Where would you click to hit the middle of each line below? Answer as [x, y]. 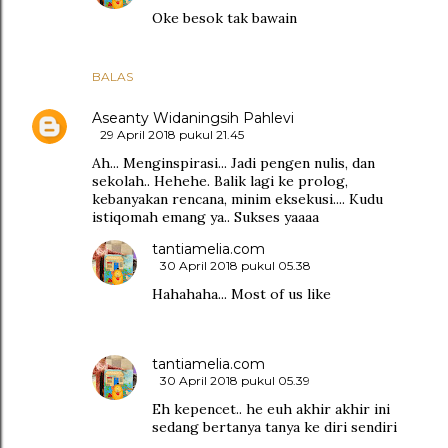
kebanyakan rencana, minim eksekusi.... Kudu [237, 199]
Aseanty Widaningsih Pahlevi [193, 118]
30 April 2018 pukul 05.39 [235, 381]
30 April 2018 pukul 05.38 [235, 266]
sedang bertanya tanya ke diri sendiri [274, 427]
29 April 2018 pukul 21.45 [172, 135]
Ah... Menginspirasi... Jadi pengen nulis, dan [233, 163]
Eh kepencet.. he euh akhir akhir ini [271, 409]
